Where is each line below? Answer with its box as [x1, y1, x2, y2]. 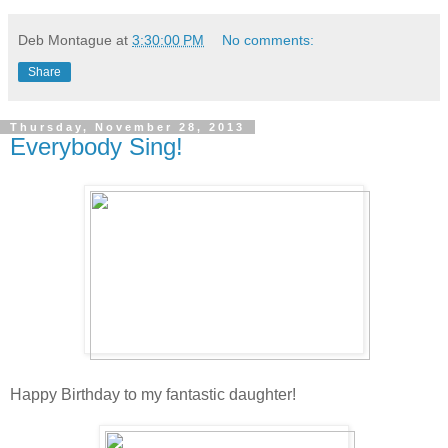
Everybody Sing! [10, 133, 183, 161]
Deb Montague [18, 32, 112, 49]
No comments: [222, 32, 315, 49]
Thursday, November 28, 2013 [10, 121, 245, 134]
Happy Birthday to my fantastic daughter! [10, 386, 296, 403]
